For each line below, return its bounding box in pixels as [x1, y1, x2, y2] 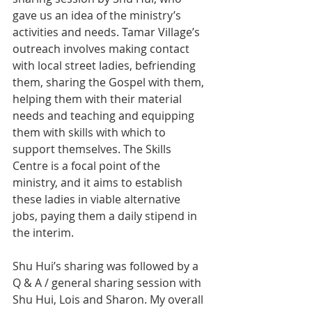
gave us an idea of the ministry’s [13, 7, 184, 23]
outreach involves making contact [13, 40, 192, 56]
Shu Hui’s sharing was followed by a [13, 258, 201, 274]
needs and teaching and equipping [13, 107, 197, 123]
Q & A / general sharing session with [13, 274, 204, 290]
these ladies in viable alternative [13, 191, 183, 207]
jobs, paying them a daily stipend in [13, 208, 200, 224]
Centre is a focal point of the [13, 157, 163, 173]
